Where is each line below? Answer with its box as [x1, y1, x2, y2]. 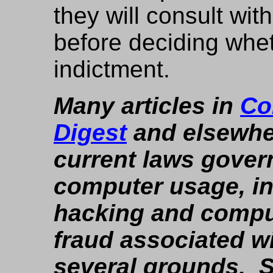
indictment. [54, 56, 170, 82]
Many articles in [54, 93, 240, 119]
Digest [54, 119, 127, 146]
